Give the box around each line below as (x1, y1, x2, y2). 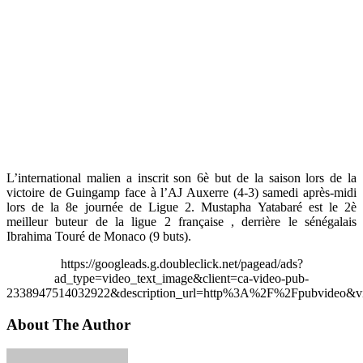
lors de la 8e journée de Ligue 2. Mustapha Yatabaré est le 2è (6, 200, 357, 214)
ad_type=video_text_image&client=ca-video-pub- (54, 271, 309, 285)
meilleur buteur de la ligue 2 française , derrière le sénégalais (6, 215, 357, 228)
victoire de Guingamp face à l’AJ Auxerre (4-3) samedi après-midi (6, 186, 357, 199)
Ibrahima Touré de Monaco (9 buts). (6, 229, 191, 243)
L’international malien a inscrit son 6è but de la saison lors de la (6, 171, 357, 185)
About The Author (6, 315, 130, 333)
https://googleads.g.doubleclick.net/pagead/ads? (60, 257, 303, 271)
